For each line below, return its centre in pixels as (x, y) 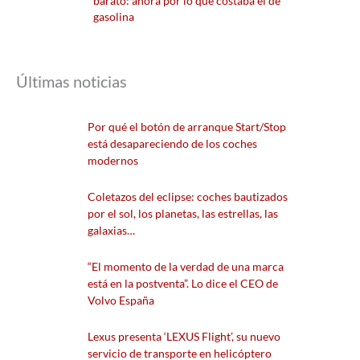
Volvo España (121, 300)
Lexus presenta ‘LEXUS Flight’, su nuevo (184, 336)
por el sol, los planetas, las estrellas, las (183, 213)
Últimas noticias (72, 81)
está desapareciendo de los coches (172, 143)
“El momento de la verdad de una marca (186, 266)
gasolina (113, 16)
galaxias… (111, 230)
